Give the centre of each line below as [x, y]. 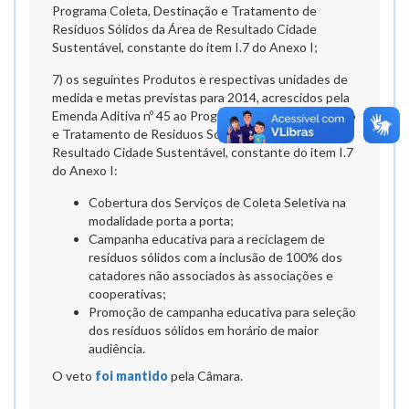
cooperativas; [127, 294]
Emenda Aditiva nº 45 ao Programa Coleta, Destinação [204, 115]
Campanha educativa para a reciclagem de [207, 239]
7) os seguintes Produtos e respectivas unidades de [200, 79]
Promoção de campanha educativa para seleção [222, 312]
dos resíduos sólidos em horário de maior [204, 330]
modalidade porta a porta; [161, 220]
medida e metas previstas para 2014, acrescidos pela [201, 97]
